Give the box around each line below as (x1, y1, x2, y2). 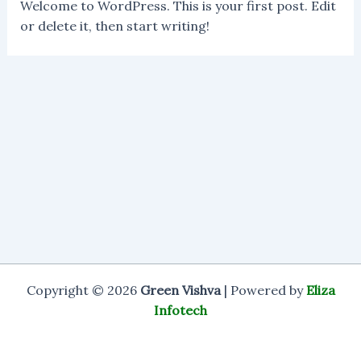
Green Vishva (136, 282, 221, 298)
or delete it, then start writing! (19, 17, 210, 34)
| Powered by (220, 282, 306, 298)
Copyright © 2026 (26, 282, 137, 298)
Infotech (154, 302, 207, 318)
